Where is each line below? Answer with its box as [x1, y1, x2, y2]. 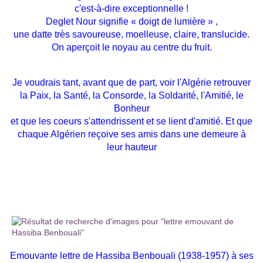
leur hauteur [106, 142, 157, 153]
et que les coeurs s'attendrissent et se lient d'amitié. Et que [11, 116, 252, 127]
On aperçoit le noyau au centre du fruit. [51, 42, 212, 53]
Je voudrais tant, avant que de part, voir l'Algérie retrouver [12, 77, 251, 88]
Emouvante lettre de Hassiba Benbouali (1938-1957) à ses [9, 251, 254, 261]
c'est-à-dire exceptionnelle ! [75, 4, 188, 14]
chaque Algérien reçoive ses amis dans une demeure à [17, 129, 246, 140]
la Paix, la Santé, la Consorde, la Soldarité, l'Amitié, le [19, 90, 244, 101]
